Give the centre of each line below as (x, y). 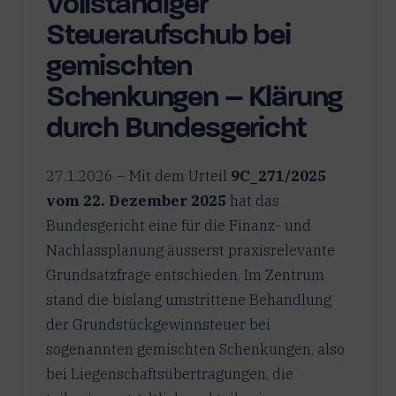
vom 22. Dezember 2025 (136, 200)
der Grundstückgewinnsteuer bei (158, 324)
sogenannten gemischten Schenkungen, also (195, 349)
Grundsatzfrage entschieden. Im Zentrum (185, 274)
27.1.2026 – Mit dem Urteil (138, 175)
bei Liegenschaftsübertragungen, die (169, 373)
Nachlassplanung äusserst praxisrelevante (190, 250)
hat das (252, 200)
